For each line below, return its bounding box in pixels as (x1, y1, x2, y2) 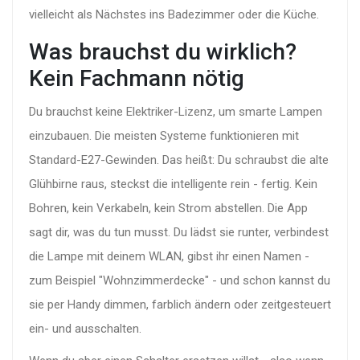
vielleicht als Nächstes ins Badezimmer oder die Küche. (29, 7, 319, 22)
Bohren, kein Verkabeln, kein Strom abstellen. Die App (29, 201, 308, 216)
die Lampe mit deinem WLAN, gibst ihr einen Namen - (29, 249, 309, 264)
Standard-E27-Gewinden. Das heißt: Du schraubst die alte (29, 153, 329, 168)
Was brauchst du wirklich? (29, 39, 297, 66)
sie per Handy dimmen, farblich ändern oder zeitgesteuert (29, 297, 331, 313)
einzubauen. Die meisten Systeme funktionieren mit (29, 129, 299, 144)
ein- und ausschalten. (29, 321, 141, 337)
